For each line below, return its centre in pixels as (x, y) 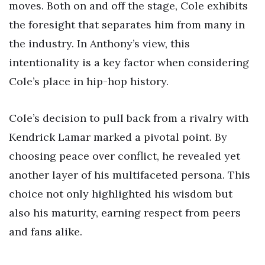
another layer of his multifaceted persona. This (130, 174)
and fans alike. (46, 231)
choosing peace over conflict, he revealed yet (125, 156)
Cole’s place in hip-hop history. (89, 82)
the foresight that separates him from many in (127, 25)
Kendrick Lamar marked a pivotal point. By (118, 137)
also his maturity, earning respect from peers (125, 212)
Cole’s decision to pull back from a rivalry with (129, 118)
